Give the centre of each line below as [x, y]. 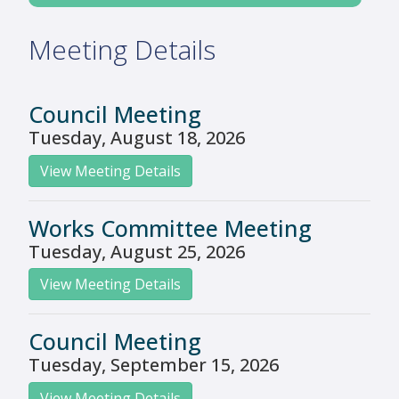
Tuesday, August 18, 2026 [137, 138]
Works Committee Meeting [170, 228]
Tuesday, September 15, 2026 [154, 365]
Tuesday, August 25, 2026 [137, 251]
